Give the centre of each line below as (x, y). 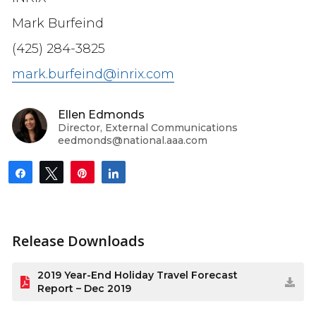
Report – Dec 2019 (84, 288)
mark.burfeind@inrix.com (93, 74)
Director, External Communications (147, 128)
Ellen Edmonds (101, 115)
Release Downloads (78, 241)
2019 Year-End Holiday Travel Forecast (137, 275)
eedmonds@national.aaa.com (132, 141)
